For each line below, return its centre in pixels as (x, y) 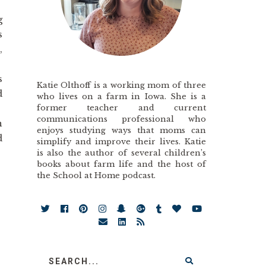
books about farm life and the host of (121, 164)
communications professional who (121, 119)
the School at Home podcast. (96, 175)
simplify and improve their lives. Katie (121, 141)
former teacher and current (121, 107)
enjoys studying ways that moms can (121, 130)
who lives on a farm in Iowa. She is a (121, 96)
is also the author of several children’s (121, 153)
